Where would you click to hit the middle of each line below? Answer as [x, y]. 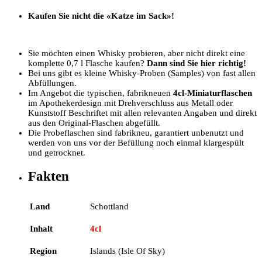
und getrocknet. [57, 153]
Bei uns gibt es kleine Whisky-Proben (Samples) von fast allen [142, 73]
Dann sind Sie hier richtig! [196, 63]
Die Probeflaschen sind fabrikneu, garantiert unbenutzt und [136, 133]
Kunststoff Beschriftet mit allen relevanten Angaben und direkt [142, 113]
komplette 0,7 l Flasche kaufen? [87, 63]
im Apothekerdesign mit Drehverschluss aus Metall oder [130, 103]
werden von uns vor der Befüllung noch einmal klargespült [136, 143]
